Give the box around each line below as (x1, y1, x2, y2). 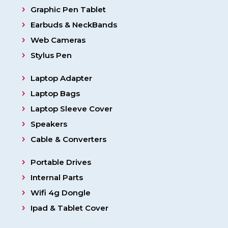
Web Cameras (30, 35, 85, 45)
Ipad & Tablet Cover (30, 203, 108, 213)
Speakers (30, 119, 67, 129)
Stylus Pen (30, 50, 72, 61)
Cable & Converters (30, 134, 106, 145)
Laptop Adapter (30, 73, 92, 83)
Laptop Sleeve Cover (30, 104, 112, 114)
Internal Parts (30, 173, 83, 183)
